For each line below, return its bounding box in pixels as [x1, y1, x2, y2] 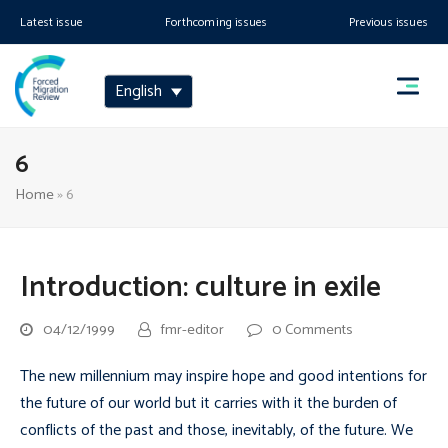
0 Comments [272, 318, 353, 342]
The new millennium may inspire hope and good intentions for [20, 363, 427, 390]
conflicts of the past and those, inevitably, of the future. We [20, 417, 413, 444]
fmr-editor [161, 318, 224, 342]
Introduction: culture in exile [20, 264, 381, 312]
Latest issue [20, 13, 84, 32]
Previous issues [349, 13, 428, 32]
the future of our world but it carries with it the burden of [20, 390, 397, 417]
